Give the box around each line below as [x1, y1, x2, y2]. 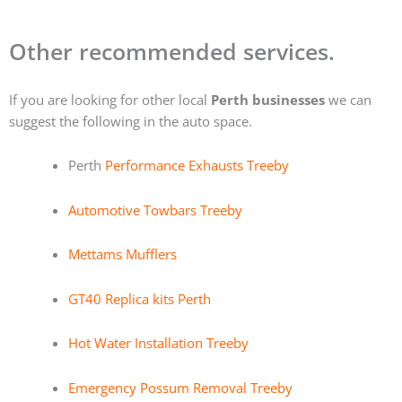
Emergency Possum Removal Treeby [67, 378, 293, 397]
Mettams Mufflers [67, 245, 177, 264]
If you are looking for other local [9, 90, 211, 109]
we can [325, 90, 371, 109]
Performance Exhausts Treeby [104, 156, 289, 175]
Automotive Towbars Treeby [67, 200, 242, 219]
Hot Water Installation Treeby [67, 334, 249, 353]
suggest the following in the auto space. [9, 111, 252, 130]
